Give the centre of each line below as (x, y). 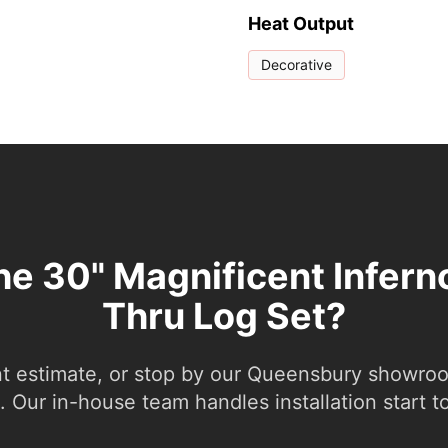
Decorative (296, 64)
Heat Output (301, 23)
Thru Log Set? (224, 316)
